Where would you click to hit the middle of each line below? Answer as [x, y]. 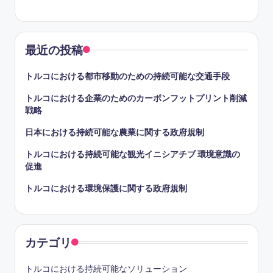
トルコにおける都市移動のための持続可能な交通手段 [127, 76]
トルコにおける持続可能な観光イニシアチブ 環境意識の [133, 154]
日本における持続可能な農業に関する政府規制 [115, 132]
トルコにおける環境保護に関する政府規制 [106, 188]
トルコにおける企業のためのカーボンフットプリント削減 [136, 98]
